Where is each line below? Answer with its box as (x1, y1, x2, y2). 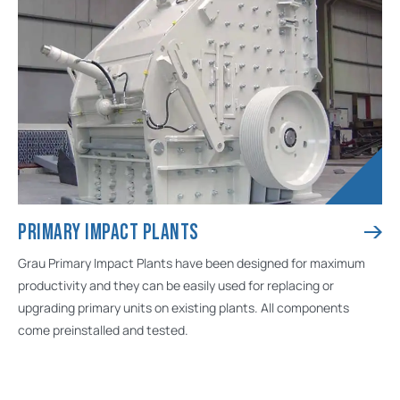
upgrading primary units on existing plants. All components (18, 299, 349, 316)
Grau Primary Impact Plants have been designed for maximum (18, 254, 365, 271)
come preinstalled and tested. (18, 321, 188, 338)
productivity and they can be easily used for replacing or (18, 277, 334, 294)
